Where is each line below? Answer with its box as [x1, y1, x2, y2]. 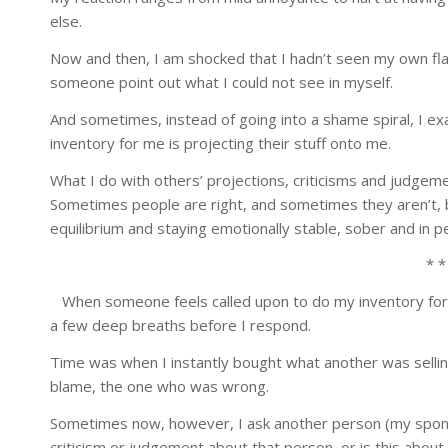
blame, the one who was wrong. [50, 375, 269, 396]
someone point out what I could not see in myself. [50, 72, 393, 92]
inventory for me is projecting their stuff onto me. [50, 132, 391, 153]
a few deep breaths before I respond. [50, 315, 311, 335]
